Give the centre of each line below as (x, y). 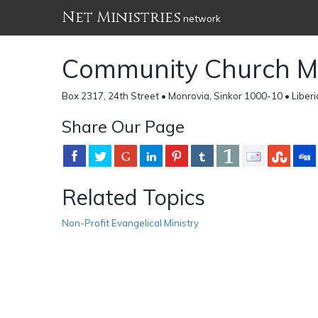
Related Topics (133, 197)
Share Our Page (123, 126)
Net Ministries (121, 17)
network (201, 18)
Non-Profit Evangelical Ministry (130, 223)
